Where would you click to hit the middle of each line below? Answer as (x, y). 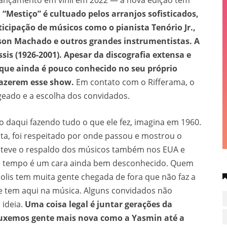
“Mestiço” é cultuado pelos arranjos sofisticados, (101, 14)
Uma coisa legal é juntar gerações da (99, 204)
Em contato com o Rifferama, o (134, 82)
